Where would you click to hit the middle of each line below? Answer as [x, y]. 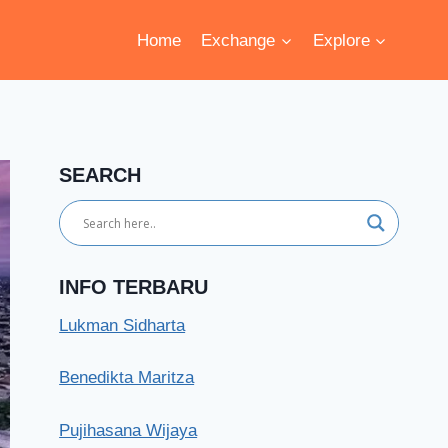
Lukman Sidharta [122, 325]
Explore [341, 40]
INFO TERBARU [134, 286]
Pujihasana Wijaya [128, 430]
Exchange [238, 40]
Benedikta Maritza [127, 377]
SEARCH [100, 175]
